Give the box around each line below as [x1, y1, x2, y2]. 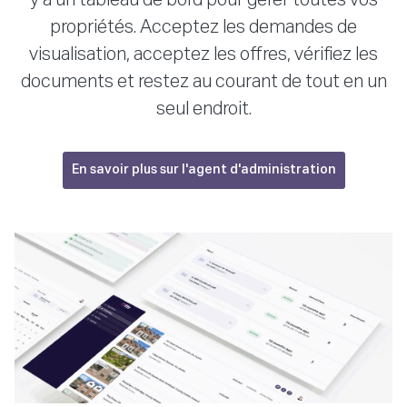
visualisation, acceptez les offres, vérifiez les [29, 45, 378, 64]
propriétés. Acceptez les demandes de [50, 17, 357, 36]
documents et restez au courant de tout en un [20, 72, 387, 91]
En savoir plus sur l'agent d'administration [71, 163, 336, 176]
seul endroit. [155, 99, 252, 118]
